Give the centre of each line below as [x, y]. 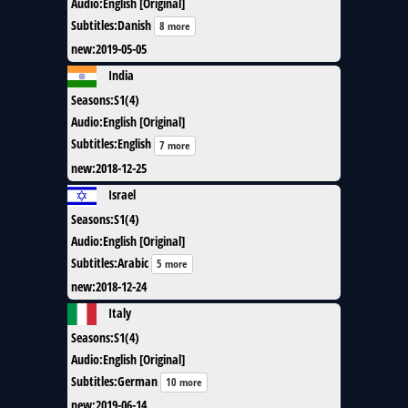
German [138, 381]
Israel [122, 194]
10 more [184, 382]
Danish [134, 25]
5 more [172, 263]
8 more [175, 26]
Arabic [133, 262]
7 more [175, 145]
